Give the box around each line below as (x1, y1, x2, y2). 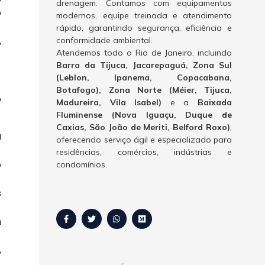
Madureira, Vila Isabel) (56, 97, 162, 108)
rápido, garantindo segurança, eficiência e (56, 22, 232, 34)
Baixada (198, 97, 232, 108)
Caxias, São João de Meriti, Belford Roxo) (56, 122, 230, 133)
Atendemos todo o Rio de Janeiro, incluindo (56, 47, 232, 59)
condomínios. (56, 159, 108, 170)
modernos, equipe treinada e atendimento (56, 10, 232, 21)
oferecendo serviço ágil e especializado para (56, 134, 232, 146)
